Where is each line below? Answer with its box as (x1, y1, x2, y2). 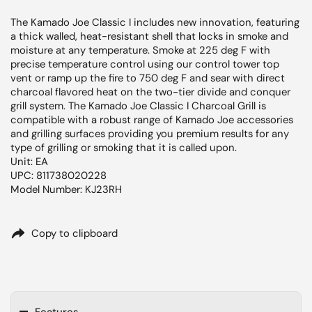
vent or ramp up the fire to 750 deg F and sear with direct (10, 71, 285, 85)
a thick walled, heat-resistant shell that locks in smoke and (10, 29, 288, 43)
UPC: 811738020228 (10, 169, 107, 182)
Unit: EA (10, 155, 48, 169)
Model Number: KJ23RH (10, 182, 122, 196)
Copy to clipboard (31, 226, 118, 240)
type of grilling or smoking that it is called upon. (10, 141, 237, 155)
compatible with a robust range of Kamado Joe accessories (10, 113, 293, 127)
